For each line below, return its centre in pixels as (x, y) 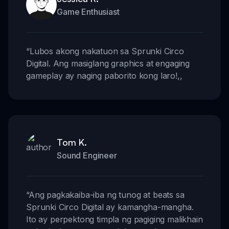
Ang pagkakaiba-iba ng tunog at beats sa (106, 195)
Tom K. (72, 142)
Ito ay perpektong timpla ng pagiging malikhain (114, 220)
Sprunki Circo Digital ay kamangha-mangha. (110, 207)
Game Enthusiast (88, 12)
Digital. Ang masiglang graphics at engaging (108, 64)
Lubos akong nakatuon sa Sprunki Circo (107, 51)
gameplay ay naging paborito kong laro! (102, 76)
